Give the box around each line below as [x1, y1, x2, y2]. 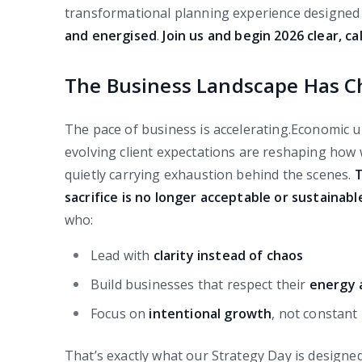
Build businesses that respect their [90, 276, 309, 294]
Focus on [90, 305, 149, 323]
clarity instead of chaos [153, 246, 304, 265]
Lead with [90, 246, 154, 265]
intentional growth [149, 305, 272, 323]
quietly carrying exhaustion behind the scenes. [65, 166, 355, 184]
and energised [65, 27, 158, 45]
